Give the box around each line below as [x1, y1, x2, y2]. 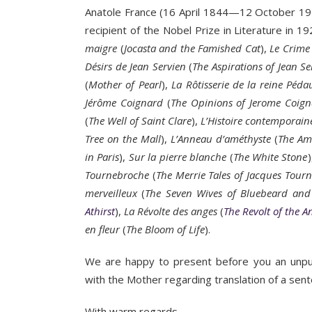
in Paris [85, 150, 120, 164]
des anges [173, 204, 218, 218]
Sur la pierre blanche [128, 150, 227, 164]
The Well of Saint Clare [88, 114, 192, 127]
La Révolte [124, 204, 171, 218]
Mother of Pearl [88, 77, 162, 91]
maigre [85, 41, 117, 55]
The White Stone [233, 150, 308, 164]
